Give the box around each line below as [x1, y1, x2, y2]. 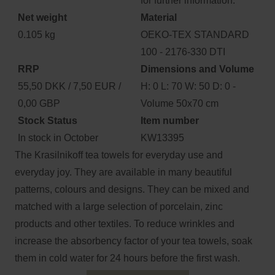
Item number [141, 115, 199, 126]
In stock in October [18, 133, 98, 143]
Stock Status [18, 115, 77, 126]
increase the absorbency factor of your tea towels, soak [15, 236, 252, 246]
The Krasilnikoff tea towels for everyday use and [15, 150, 223, 160]
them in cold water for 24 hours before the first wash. [15, 253, 240, 263]
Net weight [18, 12, 67, 23]
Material [141, 12, 177, 23]
